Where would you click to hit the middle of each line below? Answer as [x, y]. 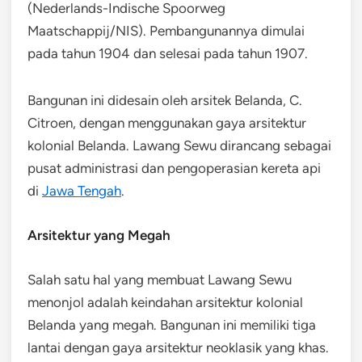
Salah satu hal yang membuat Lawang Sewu [160, 280]
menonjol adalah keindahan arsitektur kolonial [165, 302]
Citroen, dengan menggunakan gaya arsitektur [167, 123]
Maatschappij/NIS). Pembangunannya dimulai [166, 31]
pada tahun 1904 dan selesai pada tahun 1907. [168, 53]
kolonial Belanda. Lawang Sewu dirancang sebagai [179, 145]
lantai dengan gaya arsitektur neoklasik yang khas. [178, 347]
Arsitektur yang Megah [99, 235]
